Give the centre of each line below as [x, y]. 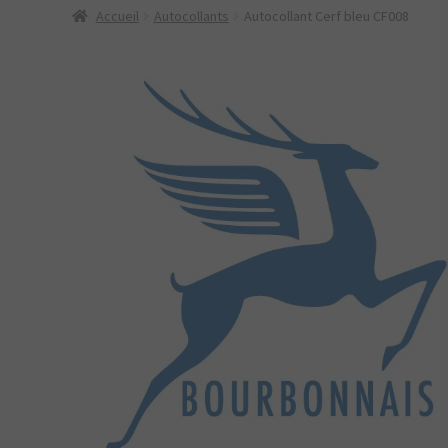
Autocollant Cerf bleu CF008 [326, 15]
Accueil [117, 15]
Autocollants [191, 15]
